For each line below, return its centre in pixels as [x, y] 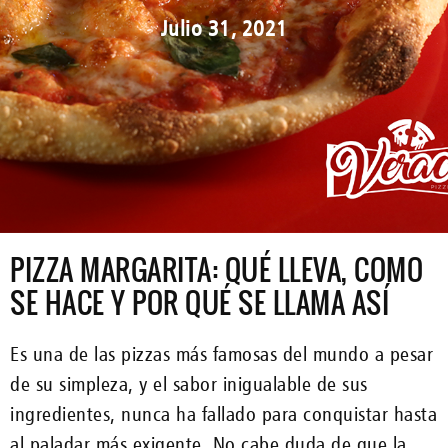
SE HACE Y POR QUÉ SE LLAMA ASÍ [199, 302]
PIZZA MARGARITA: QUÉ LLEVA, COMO [216, 269]
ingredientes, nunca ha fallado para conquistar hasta [223, 413]
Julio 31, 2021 [224, 27]
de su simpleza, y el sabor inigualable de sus [189, 383]
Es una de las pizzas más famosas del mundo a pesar [221, 353]
